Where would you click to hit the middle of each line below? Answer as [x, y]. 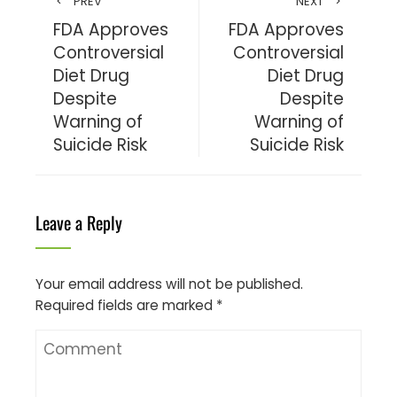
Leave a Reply [79, 222]
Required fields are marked [126, 305]
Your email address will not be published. [169, 284]
